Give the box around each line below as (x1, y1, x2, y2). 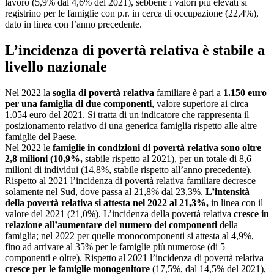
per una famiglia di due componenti (5, 98, 152, 109)
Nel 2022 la (5, 87, 53, 98)
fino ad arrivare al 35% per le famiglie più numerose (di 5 (5, 242, 225, 253)
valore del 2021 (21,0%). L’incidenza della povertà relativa (5, 209, 234, 220)
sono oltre (221, 143, 261, 154)
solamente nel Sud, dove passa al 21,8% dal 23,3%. (5, 187, 206, 198)
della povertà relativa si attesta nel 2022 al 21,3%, (5, 198, 209, 209)
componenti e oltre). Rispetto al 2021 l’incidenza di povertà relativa (5, 253, 264, 264)
